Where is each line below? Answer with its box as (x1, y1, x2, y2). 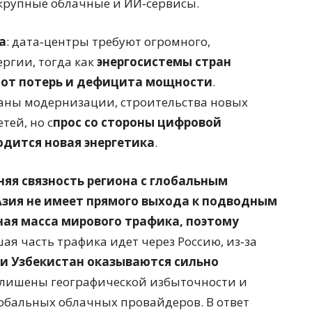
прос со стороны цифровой (53, 114, 221, 131)
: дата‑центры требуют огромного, (6, 33, 210, 50)
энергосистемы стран (97, 54, 231, 70)
